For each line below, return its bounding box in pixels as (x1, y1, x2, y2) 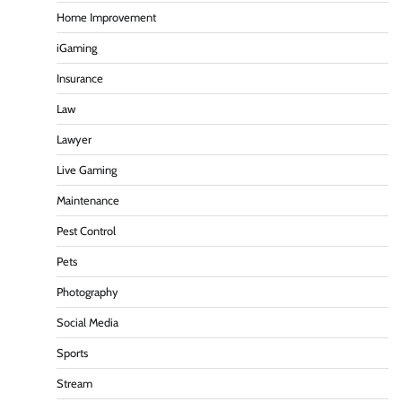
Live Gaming (57, 163, 117, 178)
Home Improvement (57, 11, 156, 25)
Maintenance (57, 194, 119, 208)
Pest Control (57, 224, 116, 239)
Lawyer (57, 133, 92, 147)
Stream (57, 377, 92, 391)
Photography (57, 285, 118, 300)
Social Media (57, 316, 118, 330)
